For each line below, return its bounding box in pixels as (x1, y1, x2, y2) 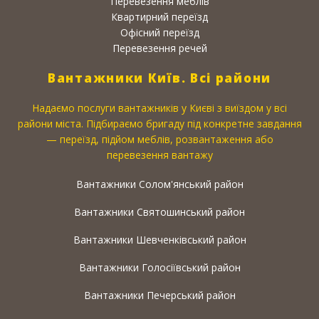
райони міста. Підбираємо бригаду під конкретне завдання (17, 116, 302, 130)
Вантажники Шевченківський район (73, 232, 246, 246)
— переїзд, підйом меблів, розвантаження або (46, 132, 273, 146)
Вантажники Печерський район (83, 288, 236, 302)
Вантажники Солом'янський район (75, 177, 244, 191)
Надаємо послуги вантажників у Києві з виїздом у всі (32, 100, 287, 115)
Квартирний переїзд (111, 9, 208, 23)
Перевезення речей (112, 41, 207, 55)
